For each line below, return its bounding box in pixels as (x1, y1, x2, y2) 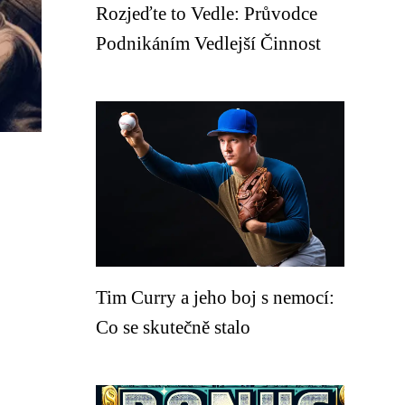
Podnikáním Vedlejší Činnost (96, 33, 321, 53)
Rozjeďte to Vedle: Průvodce (96, 3, 317, 24)
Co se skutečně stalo (96, 316, 250, 337)
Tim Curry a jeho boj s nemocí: (96, 287, 334, 307)
